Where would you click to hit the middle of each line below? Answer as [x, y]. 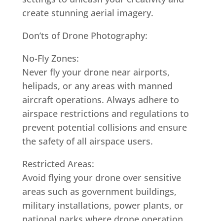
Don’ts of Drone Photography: [85, 36]
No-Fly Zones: [50, 58]
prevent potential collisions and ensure [104, 127]
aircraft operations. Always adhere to [100, 100]
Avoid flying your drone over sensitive [101, 178]
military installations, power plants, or [103, 205]
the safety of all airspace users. [87, 141]
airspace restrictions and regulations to [105, 113]
